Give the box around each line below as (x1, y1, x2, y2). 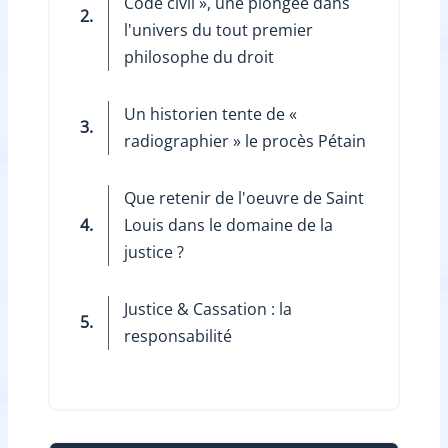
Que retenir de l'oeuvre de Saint (123, 186, 364, 209)
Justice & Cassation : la (123, 297, 292, 320)
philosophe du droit (123, 45, 274, 68)
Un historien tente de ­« (123, 102, 297, 125)
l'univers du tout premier (123, 18, 313, 41)
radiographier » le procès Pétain (123, 129, 366, 152)
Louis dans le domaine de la (123, 213, 333, 236)
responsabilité (123, 324, 232, 347)
